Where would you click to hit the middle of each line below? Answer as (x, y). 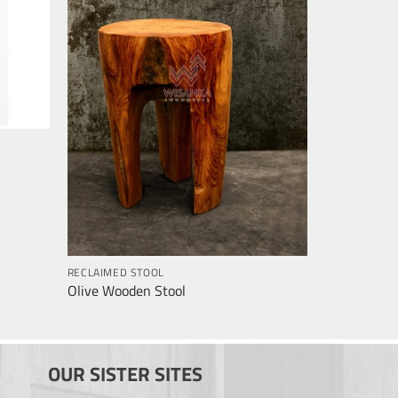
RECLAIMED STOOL (115, 272)
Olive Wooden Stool (126, 291)
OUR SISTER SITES (125, 374)
